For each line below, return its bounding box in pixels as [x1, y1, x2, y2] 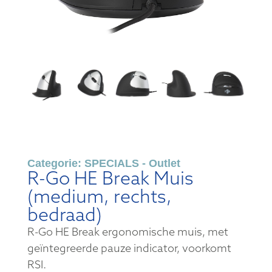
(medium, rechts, [27, 184, 172, 208]
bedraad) [27, 202, 102, 226]
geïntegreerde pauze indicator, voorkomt [27, 240, 231, 255]
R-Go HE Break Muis [27, 166, 194, 189]
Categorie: [27, 157, 84, 169]
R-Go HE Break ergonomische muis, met [27, 224, 228, 239]
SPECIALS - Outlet [84, 157, 180, 169]
